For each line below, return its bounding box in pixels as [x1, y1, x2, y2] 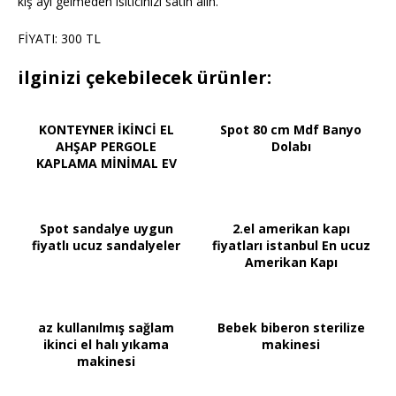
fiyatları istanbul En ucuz [211, 236, 370, 254]
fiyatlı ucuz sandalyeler [32, 236, 180, 254]
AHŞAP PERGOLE [56, 137, 156, 155]
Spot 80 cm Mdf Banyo [220, 120, 362, 138]
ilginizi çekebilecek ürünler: [18, 65, 271, 89]
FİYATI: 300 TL [18, 29, 101, 47]
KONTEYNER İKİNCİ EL [38, 120, 174, 138]
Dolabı [270, 137, 311, 155]
